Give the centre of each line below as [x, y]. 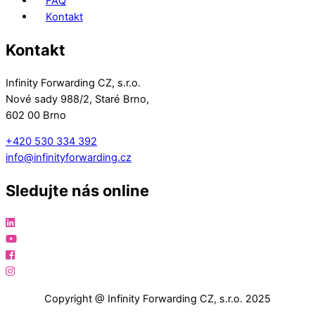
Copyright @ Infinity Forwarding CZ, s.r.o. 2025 [157, 299]
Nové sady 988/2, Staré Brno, [77, 99]
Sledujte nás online [77, 191]
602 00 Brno [36, 115]
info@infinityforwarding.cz [69, 158]
